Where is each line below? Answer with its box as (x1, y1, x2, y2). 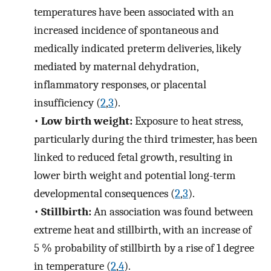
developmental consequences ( (34, 186, 175, 200)
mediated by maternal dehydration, (34, 59, 198, 73)
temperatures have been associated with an (34, 5, 234, 19)
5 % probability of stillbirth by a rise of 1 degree (34, 241, 254, 255)
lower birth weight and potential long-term (34, 168, 235, 182)
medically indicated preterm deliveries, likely (34, 41, 241, 55)
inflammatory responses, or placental (34, 77, 206, 91)
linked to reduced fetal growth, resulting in (34, 150, 233, 164)
